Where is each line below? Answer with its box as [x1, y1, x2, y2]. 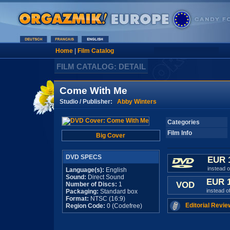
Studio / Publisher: [59, 98, 117, 105]
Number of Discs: [65, 181, 119, 188]
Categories [167, 119, 200, 126]
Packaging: [65, 188, 99, 195]
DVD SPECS [65, 154, 102, 161]
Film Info [167, 129, 192, 137]
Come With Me [59, 85, 127, 96]
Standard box [98, 188, 138, 195]
